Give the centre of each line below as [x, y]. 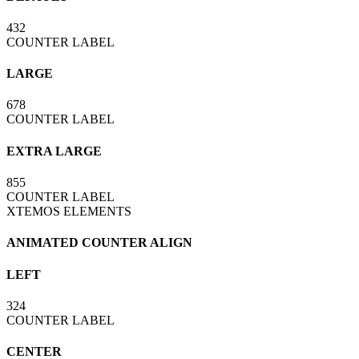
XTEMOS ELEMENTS [69, 211]
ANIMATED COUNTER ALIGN [99, 243]
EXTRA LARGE [54, 151]
